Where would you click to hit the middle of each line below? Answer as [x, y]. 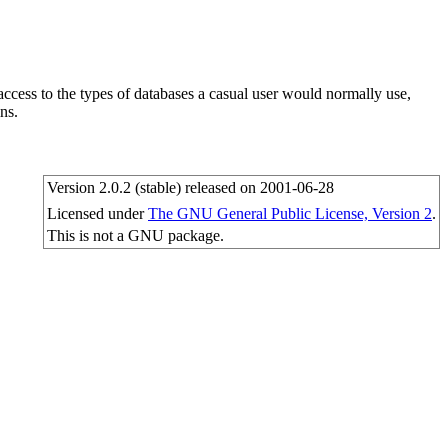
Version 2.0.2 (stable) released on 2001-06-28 [190, 188]
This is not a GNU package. [135, 236]
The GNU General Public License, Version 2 [290, 214]
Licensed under [97, 214]
